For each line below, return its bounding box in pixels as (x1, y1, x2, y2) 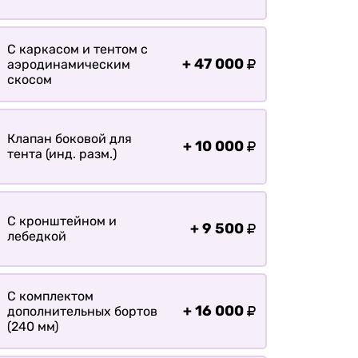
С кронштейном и (6, 213, 117, 229)
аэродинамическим (6, 56, 130, 72)
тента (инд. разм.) (6, 146, 117, 162)
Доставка (160, 22, 222, 38)
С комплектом (6, 288, 93, 304)
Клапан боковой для (6, 131, 132, 147)
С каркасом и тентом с (6, 41, 148, 57)
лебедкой (6, 229, 66, 245)
